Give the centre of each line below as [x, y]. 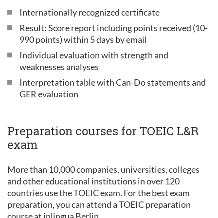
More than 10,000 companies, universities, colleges [103, 169]
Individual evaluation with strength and [94, 55]
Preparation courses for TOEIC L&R [103, 131]
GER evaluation [49, 94]
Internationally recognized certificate [90, 12]
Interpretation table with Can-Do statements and [113, 82]
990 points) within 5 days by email [83, 39]
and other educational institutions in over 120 [93, 181]
